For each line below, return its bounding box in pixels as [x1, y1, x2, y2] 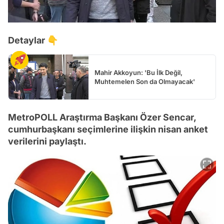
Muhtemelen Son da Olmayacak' [94, 77, 195, 85]
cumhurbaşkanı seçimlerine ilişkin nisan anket [8, 123, 208, 134]
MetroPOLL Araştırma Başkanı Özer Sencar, [8, 111, 196, 122]
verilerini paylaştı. [8, 135, 86, 146]
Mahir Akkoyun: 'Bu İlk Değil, [94, 68, 182, 76]
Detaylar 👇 [8, 34, 58, 45]
